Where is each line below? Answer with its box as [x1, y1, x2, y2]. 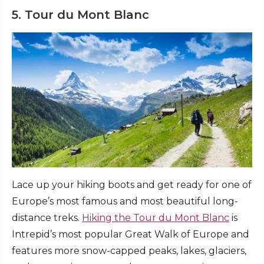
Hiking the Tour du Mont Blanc [82, 212, 229, 224]
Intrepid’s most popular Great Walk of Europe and [12, 229, 249, 240]
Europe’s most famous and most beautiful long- [12, 196, 238, 207]
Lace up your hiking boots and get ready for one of [12, 179, 252, 191]
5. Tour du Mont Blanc [12, 7, 153, 22]
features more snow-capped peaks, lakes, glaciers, [12, 245, 246, 257]
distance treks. [12, 212, 82, 224]
